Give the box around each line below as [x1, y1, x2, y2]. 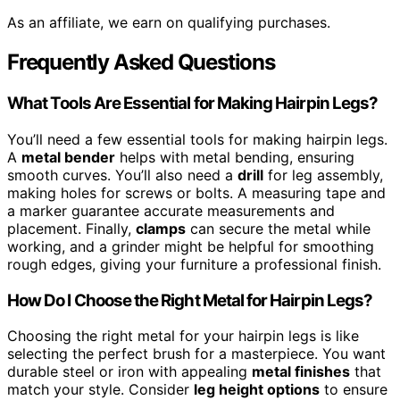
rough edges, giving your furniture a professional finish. [7, 254, 381, 273]
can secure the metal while [186, 219, 371, 237]
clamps [136, 219, 186, 237]
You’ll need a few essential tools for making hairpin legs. [7, 129, 387, 148]
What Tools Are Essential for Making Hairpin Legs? [7, 93, 379, 114]
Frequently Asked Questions [7, 49, 275, 76]
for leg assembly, [263, 165, 383, 184]
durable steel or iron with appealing [7, 362, 252, 381]
